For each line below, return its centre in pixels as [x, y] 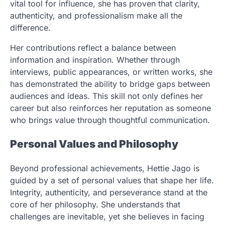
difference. [30, 27]
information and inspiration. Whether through [95, 60]
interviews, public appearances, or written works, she [111, 72]
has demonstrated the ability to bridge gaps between [110, 84]
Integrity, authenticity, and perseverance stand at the [109, 193]
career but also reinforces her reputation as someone [110, 108]
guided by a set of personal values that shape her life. [112, 181]
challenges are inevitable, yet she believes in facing [107, 217]
